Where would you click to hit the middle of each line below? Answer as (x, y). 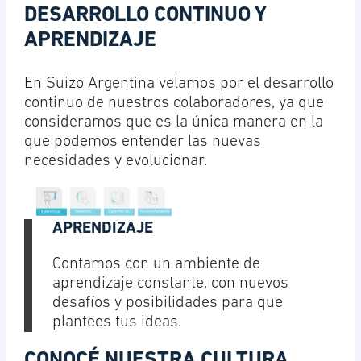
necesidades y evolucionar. (115, 162)
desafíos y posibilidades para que (167, 303)
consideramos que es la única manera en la (173, 123)
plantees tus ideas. (116, 323)
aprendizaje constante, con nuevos (170, 284)
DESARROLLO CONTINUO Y (145, 16)
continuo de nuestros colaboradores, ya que (174, 104)
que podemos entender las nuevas (142, 142)
